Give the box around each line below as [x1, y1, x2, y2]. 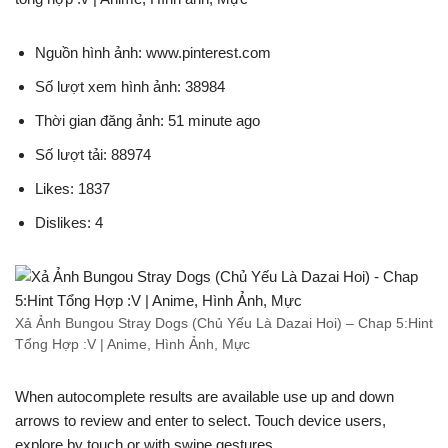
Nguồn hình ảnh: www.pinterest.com [35, 44, 271, 61]
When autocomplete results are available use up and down [15, 388, 394, 405]
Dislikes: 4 [35, 214, 103, 231]
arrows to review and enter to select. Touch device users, [15, 412, 386, 429]
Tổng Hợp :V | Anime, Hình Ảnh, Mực [15, 337, 250, 352]
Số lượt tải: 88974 [35, 146, 151, 163]
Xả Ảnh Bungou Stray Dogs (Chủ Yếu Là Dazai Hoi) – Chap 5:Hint [15, 316, 433, 331]
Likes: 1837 [35, 180, 110, 197]
